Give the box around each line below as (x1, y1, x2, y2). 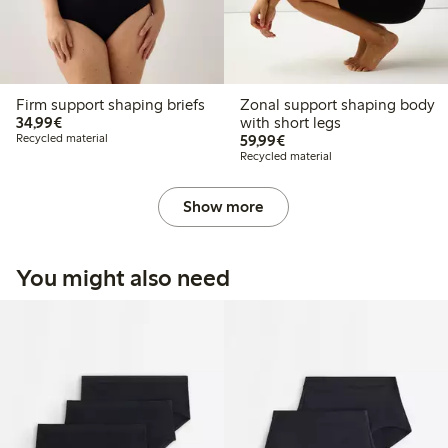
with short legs (239, 112, 341, 132)
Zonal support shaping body (239, 94, 435, 114)
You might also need (16, 262, 230, 292)
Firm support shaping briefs (16, 94, 205, 114)
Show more (183, 196, 265, 216)
